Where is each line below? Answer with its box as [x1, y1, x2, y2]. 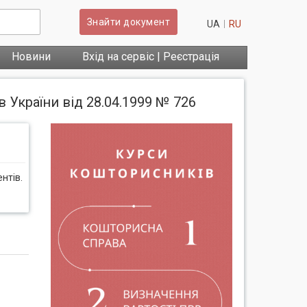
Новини [12, 50, 51, 63]
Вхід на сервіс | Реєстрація [82, 50, 219, 63]
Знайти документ [86, 16, 171, 27]
